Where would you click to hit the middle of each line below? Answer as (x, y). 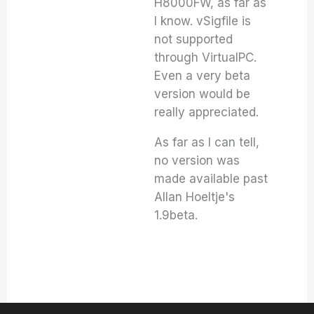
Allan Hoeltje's (195, 197)
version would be (203, 94)
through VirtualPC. (206, 57)
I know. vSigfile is (203, 21)
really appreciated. (207, 112)
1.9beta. (176, 215)
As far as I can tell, (207, 142)
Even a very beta (203, 76)
